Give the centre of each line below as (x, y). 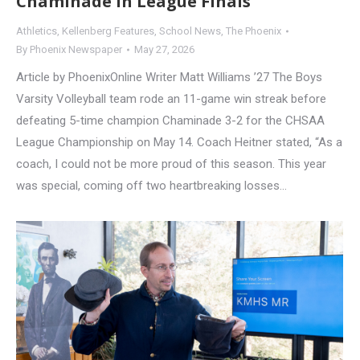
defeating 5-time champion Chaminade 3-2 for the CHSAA (170, 121)
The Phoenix (254, 31)
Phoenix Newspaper (76, 50)
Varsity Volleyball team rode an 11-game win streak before (171, 99)
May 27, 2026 (164, 50)
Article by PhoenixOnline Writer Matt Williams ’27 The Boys (169, 78)
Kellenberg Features (108, 31)
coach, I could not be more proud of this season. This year (171, 164)
